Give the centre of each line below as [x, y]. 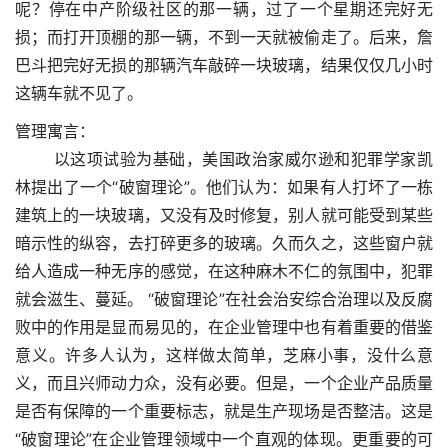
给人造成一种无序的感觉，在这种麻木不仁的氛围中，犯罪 [224, 271]
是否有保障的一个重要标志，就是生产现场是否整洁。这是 [224, 411]
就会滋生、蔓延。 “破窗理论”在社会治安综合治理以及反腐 [224, 299]
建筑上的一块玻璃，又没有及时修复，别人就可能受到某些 [224, 215]
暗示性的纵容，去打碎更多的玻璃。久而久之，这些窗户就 [224, 243]
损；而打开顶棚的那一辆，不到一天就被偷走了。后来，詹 [224, 37]
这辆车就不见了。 [79, 93]
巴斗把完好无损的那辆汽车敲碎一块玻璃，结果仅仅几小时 [224, 65]
